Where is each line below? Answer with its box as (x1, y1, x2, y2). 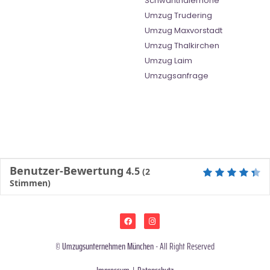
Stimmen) (10, 177, 51, 189)
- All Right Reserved (154, 238, 215, 254)
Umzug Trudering (145, 10, 212, 22)
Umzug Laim (145, 55, 192, 67)
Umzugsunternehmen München (62, 238, 154, 254)
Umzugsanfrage (145, 70, 209, 82)
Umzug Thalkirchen (145, 40, 219, 52)
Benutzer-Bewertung (10, 163, 124, 178)
